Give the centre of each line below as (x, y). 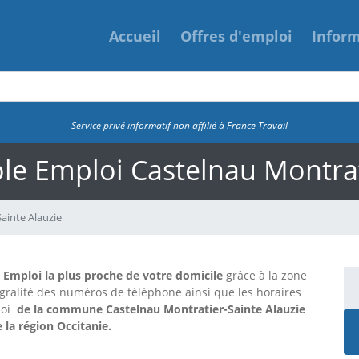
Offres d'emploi (236, 36)
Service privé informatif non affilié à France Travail (179, 125)
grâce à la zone (265, 275)
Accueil (135, 36)
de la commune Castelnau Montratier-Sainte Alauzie (159, 309)
